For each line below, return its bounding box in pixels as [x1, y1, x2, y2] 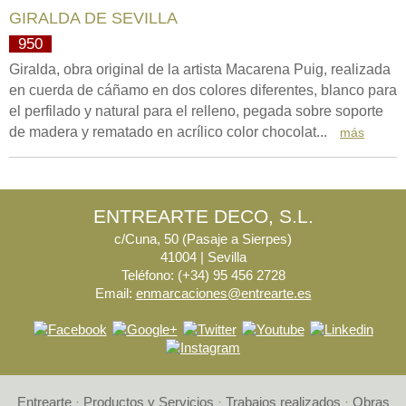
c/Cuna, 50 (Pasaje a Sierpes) [114, 231, 292, 246]
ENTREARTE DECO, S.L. [92, 206, 314, 227]
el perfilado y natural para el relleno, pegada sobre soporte [9, 103, 383, 119]
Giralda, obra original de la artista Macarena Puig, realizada [9, 62, 391, 77]
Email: [94, 285, 136, 301]
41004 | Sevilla [159, 249, 246, 265]
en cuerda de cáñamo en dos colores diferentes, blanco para [9, 82, 397, 98]
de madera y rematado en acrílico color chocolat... [9, 124, 331, 140]
